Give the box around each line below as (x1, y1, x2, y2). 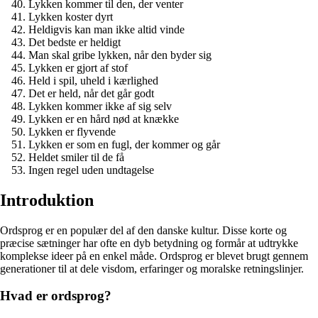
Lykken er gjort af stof (28, 61, 128, 74)
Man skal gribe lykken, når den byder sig (28, 48, 212, 61)
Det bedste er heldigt (28, 35, 121, 48)
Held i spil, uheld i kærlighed (28, 74, 158, 87)
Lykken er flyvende (28, 125, 116, 138)
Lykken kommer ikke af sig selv (28, 99, 172, 112)
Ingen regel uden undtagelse (28, 163, 154, 176)
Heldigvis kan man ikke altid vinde (28, 23, 185, 35)
